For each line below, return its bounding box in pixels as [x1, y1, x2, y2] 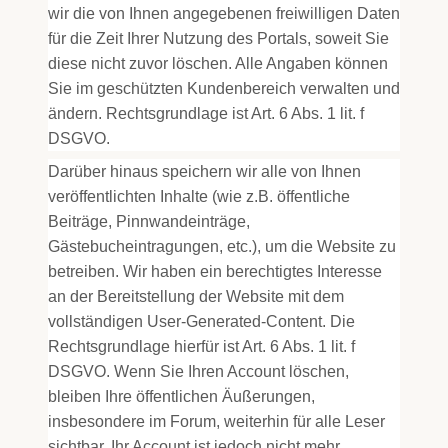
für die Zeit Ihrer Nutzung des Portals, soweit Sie [48, 30, 389, 47]
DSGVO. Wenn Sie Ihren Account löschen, [48, 363, 349, 380]
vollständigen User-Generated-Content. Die [48, 313, 355, 330]
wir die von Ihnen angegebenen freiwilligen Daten [48, 5, 400, 22]
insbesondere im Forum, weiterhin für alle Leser [48, 413, 385, 430]
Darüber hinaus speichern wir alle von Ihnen [48, 163, 361, 180]
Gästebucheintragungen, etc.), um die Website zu [48, 238, 396, 255]
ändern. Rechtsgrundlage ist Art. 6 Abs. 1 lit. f [48, 105, 364, 122]
